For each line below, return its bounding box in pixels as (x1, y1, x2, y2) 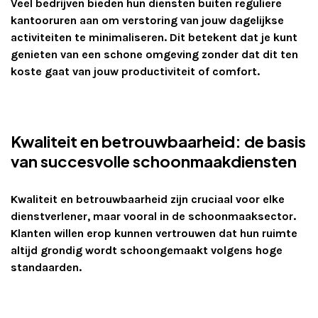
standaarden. (11, 261, 82, 275)
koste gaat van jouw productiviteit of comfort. (11, 65, 260, 79)
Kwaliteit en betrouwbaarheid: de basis (11, 131, 306, 152)
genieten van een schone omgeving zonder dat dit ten (11, 48, 298, 62)
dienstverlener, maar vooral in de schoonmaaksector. (11, 209, 296, 224)
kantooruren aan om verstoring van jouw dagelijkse (11, 13, 284, 28)
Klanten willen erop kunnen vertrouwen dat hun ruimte (11, 226, 297, 241)
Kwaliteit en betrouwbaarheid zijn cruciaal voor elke (11, 192, 285, 207)
